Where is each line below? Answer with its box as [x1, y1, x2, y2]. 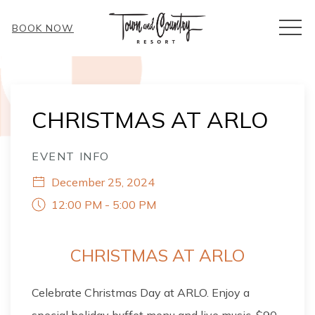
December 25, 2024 [46, 175, 155, 189]
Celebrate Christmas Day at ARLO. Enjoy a [32, 285, 250, 300]
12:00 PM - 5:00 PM [46, 198, 156, 212]
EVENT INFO [32, 149, 110, 163]
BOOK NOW [12, 22, 74, 34]
